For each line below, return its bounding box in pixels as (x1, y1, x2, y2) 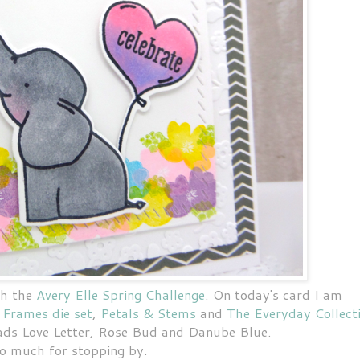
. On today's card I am (205, 284, 342, 304)
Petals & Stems (100, 303, 196, 322)
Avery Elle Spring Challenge (36, 284, 205, 304)
